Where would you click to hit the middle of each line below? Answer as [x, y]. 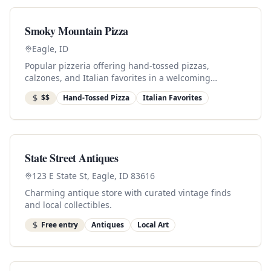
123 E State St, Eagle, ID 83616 [93, 176]
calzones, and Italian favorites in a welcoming [118, 78]
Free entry [60, 225]
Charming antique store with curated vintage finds [128, 193]
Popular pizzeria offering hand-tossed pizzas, [117, 66]
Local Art [153, 225]
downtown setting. [63, 90]
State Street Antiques [72, 158]
